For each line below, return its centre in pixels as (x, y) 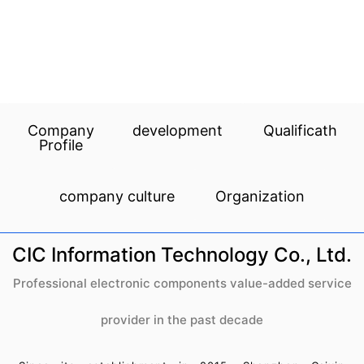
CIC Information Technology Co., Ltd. (182, 254)
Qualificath (300, 130)
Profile (61, 145)
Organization (260, 196)
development (177, 130)
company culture (117, 196)
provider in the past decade (182, 319)
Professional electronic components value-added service (182, 283)
